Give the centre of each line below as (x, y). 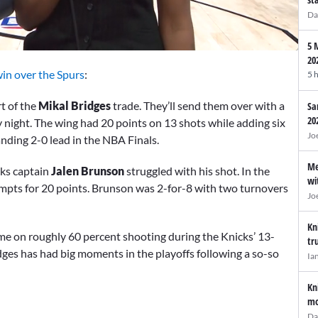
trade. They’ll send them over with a (198, 105)
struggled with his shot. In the (197, 170)
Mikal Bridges (75, 105)
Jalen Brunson (88, 170)
